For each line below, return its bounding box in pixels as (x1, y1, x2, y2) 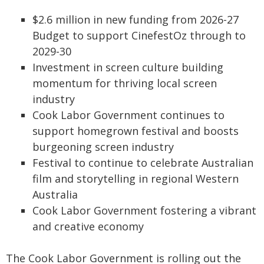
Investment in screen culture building (32, 60, 223, 74)
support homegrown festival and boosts (32, 124, 239, 138)
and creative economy (32, 219, 144, 233)
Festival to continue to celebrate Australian (32, 156, 253, 170)
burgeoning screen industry (32, 140, 174, 154)
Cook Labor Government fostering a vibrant (32, 203, 256, 217)
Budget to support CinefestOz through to (32, 28, 246, 42)
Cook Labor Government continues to (32, 108, 225, 122)
